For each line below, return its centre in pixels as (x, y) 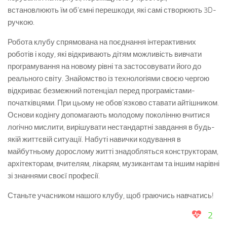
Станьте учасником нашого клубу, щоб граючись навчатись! (111, 196)
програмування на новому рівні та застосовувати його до (104, 66)
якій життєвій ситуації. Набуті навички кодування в (94, 139)
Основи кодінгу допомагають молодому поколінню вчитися (109, 115)
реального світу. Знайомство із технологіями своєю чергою (108, 79)
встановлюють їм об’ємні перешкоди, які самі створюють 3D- (112, 10)
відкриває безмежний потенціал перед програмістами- (101, 91)
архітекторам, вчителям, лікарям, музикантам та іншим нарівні (113, 164)
